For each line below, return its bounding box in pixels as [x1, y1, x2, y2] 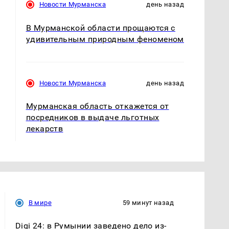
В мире [28, 198, 52, 207]
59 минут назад [122, 198, 174, 207]
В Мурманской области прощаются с [26, 22, 175, 33]
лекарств [26, 123, 63, 133]
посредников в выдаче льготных [26, 112, 159, 122]
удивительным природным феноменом [26, 34, 184, 44]
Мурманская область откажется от [26, 101, 169, 111]
